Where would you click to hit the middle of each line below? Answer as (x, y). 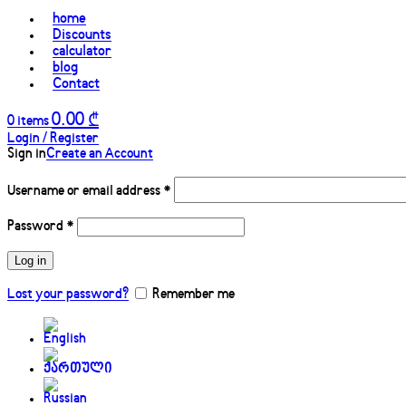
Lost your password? (68, 295)
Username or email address (85, 191)
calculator (82, 51)
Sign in (27, 154)
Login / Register (53, 139)
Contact (76, 84)
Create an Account (100, 154)
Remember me (193, 295)
